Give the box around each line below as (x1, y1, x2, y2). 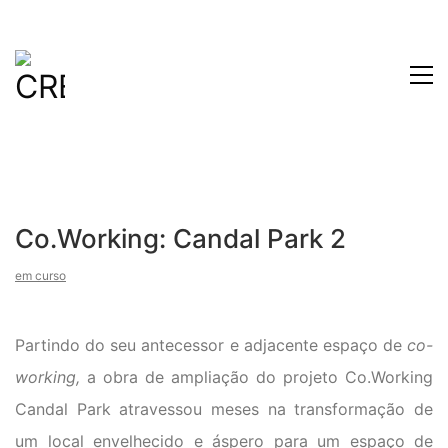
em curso (15, 267, 66, 283)
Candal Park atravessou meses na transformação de (15, 398, 433, 419)
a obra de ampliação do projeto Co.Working (87, 366, 433, 387)
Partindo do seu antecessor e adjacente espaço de (15, 334, 407, 355)
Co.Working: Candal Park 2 (15, 223, 346, 254)
